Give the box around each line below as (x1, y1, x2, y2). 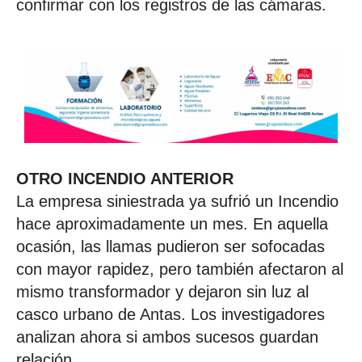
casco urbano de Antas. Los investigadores (16, 305, 325, 323)
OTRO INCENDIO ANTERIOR (16, 169, 234, 187)
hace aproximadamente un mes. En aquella (16, 214, 328, 233)
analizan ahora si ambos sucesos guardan (16, 327, 318, 346)
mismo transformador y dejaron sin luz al (16, 282, 309, 301)
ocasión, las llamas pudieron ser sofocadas (16, 237, 325, 255)
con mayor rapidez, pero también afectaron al (16, 259, 343, 278)
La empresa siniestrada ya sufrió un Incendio (16, 192, 339, 210)
